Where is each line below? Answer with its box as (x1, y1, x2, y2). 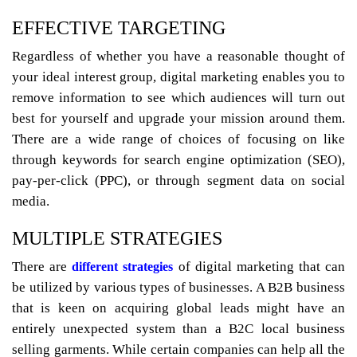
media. (12, 194, 49, 210)
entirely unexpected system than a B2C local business (12, 321, 345, 337)
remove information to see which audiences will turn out (12, 90, 345, 106)
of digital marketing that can (173, 259, 345, 275)
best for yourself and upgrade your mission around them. (12, 111, 345, 127)
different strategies (72, 260, 174, 274)
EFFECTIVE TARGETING (12, 18, 226, 39)
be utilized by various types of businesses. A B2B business (12, 280, 345, 296)
